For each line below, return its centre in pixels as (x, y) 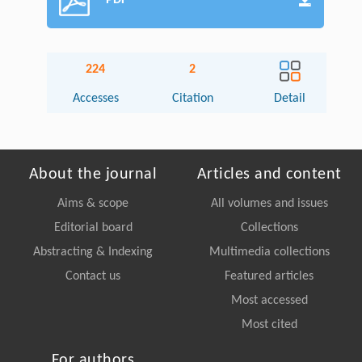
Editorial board (93, 228)
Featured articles (269, 277)
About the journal (93, 175)
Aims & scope (93, 204)
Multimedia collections (269, 253)
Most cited (269, 325)
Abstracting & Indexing (93, 253)
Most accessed (269, 301)
